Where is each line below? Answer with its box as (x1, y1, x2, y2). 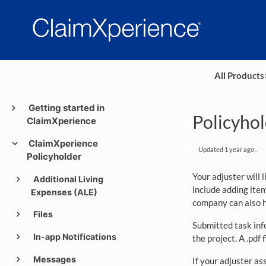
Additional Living (31, 174, 103, 184)
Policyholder (27, 151, 81, 162)
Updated (198, 145, 224, 153)
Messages (31, 254, 76, 264)
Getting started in (26, 102, 104, 113)
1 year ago (224, 145, 254, 153)
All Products (214, 70, 264, 81)
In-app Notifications (31, 232, 116, 242)
